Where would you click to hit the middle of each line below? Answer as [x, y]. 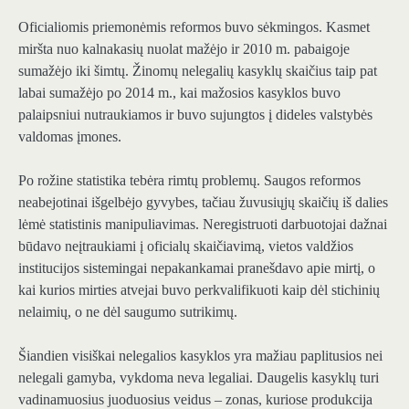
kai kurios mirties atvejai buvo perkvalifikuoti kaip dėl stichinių [199, 290]
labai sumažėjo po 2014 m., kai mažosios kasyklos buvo [179, 93]
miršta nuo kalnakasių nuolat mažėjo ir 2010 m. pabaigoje [184, 49]
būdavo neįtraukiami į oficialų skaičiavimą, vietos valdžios [186, 246]
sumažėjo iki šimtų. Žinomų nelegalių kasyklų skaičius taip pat [198, 71]
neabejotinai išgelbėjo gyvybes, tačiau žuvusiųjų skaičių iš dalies [203, 203]
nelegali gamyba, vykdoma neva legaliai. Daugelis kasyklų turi [199, 378]
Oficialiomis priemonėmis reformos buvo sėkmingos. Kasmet [194, 27]
